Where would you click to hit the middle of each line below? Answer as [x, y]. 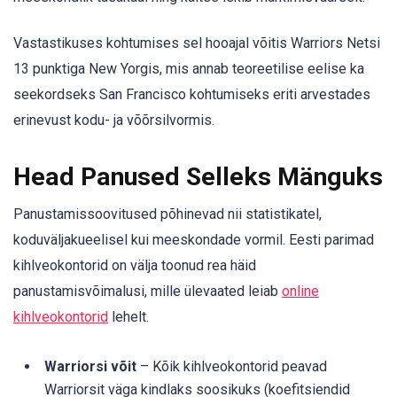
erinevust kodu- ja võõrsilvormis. [114, 121]
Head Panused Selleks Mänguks [198, 177]
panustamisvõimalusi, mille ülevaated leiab [148, 292]
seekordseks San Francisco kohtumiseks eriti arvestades [192, 95]
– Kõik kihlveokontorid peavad [232, 366]
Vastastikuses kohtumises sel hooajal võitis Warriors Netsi [197, 43]
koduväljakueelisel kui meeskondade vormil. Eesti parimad [194, 240]
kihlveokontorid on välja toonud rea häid [135, 266]
